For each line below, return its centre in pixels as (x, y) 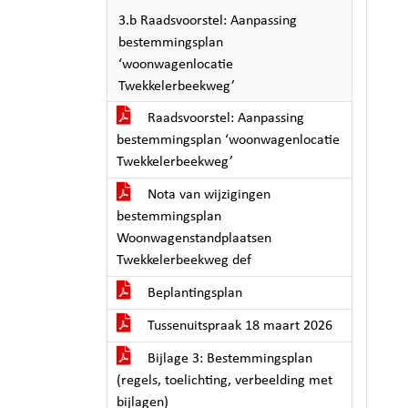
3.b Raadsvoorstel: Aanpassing (208, 21)
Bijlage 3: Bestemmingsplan (228, 359)
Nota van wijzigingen (207, 195)
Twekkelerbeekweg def (184, 260)
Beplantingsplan (193, 293)
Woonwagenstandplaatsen (194, 239)
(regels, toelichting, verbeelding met (224, 381)
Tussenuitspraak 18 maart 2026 (238, 326)
